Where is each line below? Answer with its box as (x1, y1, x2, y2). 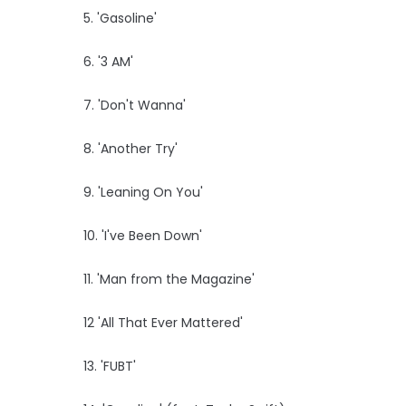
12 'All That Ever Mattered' (83, 313, 243, 332)
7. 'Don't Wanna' (83, 95, 186, 114)
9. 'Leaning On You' (83, 182, 203, 201)
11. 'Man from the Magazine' (83, 269, 255, 288)
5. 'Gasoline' (83, 8, 157, 27)
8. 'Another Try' (83, 139, 178, 158)
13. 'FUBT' (83, 356, 136, 375)
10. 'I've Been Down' (83, 226, 202, 245)
